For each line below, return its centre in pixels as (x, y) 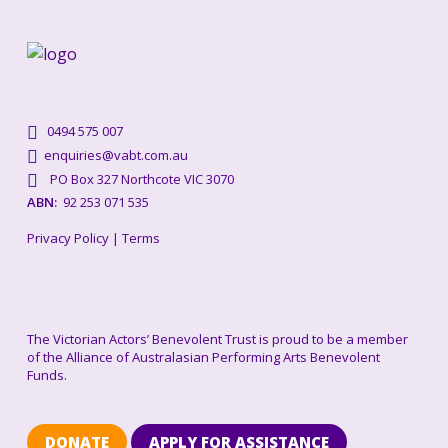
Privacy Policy (67, 238)
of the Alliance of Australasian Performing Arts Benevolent (203, 357)
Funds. (46, 375)
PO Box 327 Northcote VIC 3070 (135, 179)
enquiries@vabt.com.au (112, 155)
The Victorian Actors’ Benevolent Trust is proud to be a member (217, 339)
